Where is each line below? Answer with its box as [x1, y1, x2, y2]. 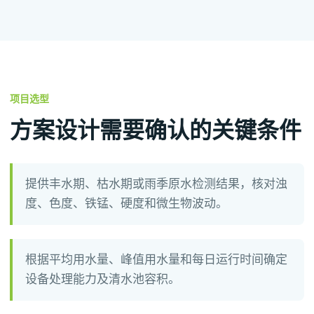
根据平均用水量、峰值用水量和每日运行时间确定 [25, 253, 287, 266]
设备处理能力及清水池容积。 [25, 273, 180, 286]
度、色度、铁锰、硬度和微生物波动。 [25, 197, 228, 210]
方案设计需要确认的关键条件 [10, 118, 301, 143]
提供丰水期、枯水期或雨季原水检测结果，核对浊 [25, 177, 287, 191]
